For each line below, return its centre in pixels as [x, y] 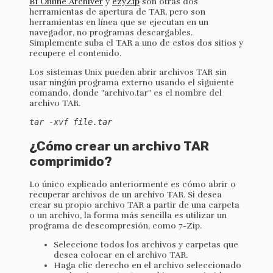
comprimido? [71, 161]
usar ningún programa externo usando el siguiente [132, 83]
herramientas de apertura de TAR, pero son [117, 12]
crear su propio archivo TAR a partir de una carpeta [134, 205]
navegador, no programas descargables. [111, 33]
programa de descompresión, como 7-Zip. [115, 226]
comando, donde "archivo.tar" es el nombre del [126, 93]
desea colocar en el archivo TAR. [121, 255]
